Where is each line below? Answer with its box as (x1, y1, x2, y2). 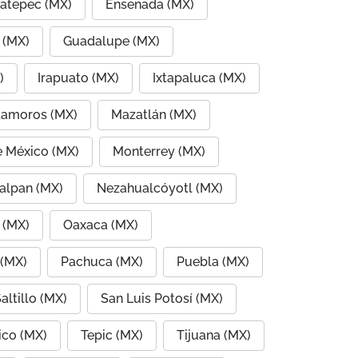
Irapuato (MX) (38, 70, 119, 86)
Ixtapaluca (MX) (153, 70, 246, 86)
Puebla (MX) (177, 254, 249, 269)
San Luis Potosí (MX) (101, 291, 223, 306)
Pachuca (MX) (61, 254, 143, 269)
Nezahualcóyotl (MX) (97, 181, 223, 196)
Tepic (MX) (81, 328, 143, 343)
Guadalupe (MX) (63, 34, 160, 49)
